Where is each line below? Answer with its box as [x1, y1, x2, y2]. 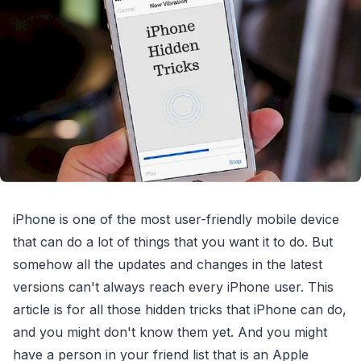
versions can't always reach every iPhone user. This [13, 279, 334, 296]
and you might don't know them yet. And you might [13, 324, 327, 341]
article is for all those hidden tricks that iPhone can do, [13, 301, 346, 318]
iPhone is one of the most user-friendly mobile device [13, 211, 339, 228]
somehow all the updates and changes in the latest [13, 256, 322, 273]
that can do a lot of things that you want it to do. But [13, 234, 333, 251]
